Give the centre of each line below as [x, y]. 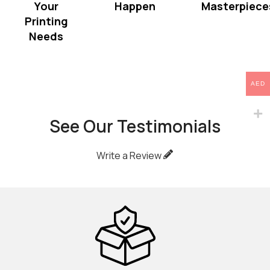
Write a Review [130, 155]
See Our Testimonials [135, 126]
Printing [46, 21]
